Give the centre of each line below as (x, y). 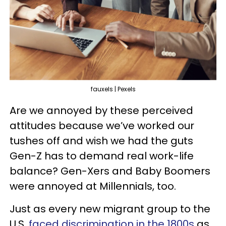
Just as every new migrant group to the (110, 209)
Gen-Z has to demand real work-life (102, 156)
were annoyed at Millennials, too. (93, 186)
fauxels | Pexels (113, 89)
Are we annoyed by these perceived (101, 110)
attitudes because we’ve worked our (102, 125)
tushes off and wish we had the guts (101, 140)
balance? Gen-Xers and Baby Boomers (110, 171)
